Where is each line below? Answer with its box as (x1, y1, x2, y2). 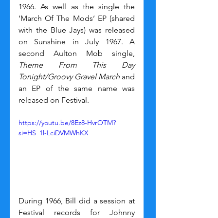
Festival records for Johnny (18, 207, 135, 217)
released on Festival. (18, 95, 89, 105)
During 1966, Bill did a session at (18, 196, 135, 205)
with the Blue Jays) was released (18, 25, 135, 35)
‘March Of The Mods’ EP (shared (18, 14, 135, 23)
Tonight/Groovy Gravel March (18, 72, 122, 82)
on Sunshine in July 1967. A (18, 37, 135, 47)
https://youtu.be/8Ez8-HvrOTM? (18, 118, 116, 127)
